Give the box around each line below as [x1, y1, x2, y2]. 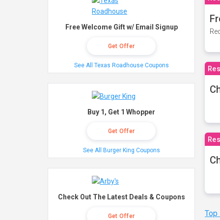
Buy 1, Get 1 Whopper [87, 108, 155, 116]
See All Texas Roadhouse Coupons [74, 62, 169, 69]
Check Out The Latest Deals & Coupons [57, 193, 185, 201]
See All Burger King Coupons [82, 147, 160, 154]
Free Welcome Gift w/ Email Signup [65, 23, 178, 31]
